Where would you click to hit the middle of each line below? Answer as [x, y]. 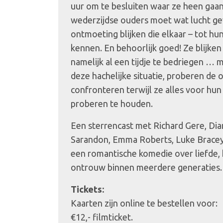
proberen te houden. [112, 104]
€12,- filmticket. [102, 217]
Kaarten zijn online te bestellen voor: [144, 203]
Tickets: [87, 189]
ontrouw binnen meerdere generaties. [146, 167]
